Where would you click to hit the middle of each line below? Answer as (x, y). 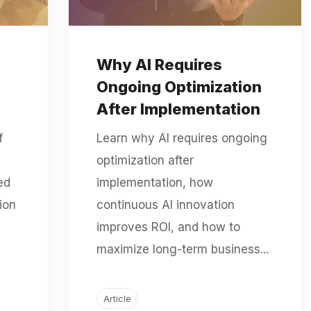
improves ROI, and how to (168, 227)
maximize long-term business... (182, 249)
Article (117, 298)
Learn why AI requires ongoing (182, 138)
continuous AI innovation (165, 204)
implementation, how (154, 182)
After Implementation (178, 109)
